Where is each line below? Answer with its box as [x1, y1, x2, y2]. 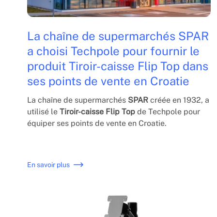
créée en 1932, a [148, 95, 209, 105]
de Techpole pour [135, 107, 200, 116]
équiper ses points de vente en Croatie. [27, 118, 167, 128]
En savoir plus [27, 160, 70, 169]
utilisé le [27, 107, 60, 116]
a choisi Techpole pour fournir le [27, 44, 200, 58]
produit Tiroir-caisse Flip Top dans [27, 59, 208, 73]
